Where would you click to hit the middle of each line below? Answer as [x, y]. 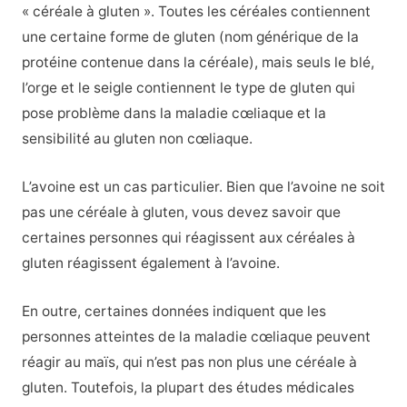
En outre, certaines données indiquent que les [174, 311]
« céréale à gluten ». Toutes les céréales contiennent [196, 12]
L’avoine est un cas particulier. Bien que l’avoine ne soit [203, 186]
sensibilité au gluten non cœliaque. [137, 139]
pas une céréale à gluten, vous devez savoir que [181, 212]
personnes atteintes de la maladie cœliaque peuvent [196, 336]
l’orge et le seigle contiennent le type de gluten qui [188, 88]
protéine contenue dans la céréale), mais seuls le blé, [198, 63]
